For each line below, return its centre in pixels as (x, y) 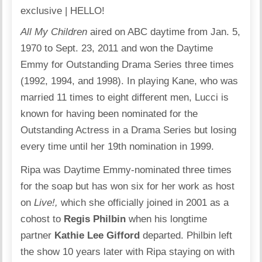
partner (38, 235)
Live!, (48, 202)
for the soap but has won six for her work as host (128, 186)
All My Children (56, 32)
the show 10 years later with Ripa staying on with (128, 251)
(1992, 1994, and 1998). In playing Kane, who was (130, 81)
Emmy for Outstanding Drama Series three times (127, 64)
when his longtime (167, 219)
